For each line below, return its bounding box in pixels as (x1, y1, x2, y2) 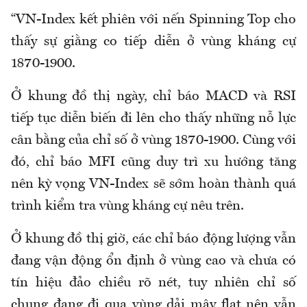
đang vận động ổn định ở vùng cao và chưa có (11, 254, 296, 269)
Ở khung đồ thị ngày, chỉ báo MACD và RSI (11, 90, 296, 104)
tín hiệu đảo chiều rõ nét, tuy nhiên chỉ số (11, 276, 296, 291)
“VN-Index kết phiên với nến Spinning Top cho (11, 13, 296, 27)
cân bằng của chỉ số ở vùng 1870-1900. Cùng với (11, 134, 296, 148)
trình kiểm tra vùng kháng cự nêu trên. (11, 199, 244, 214)
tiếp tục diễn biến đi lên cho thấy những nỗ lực (11, 112, 296, 126)
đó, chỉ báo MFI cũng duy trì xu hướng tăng (11, 156, 296, 170)
